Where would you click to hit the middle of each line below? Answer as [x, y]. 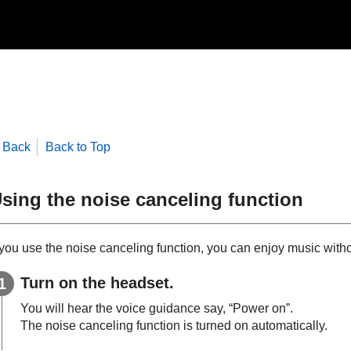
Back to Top [78, 147]
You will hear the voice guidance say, [125, 308]
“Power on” [259, 308]
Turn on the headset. [97, 282]
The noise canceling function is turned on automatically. [174, 325]
